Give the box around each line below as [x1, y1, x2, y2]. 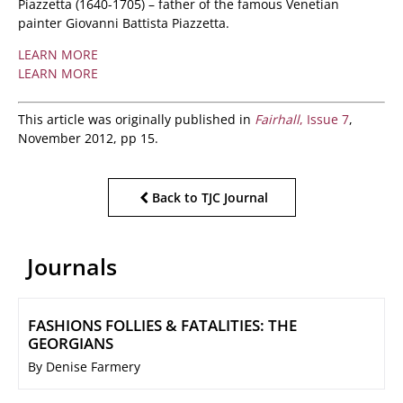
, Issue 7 [300, 111, 349, 129]
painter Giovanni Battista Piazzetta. [18, 14, 229, 32]
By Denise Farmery [28, 358, 140, 376]
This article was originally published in [18, 111, 255, 129]
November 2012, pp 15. [18, 130, 158, 148]
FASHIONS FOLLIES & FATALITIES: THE [28, 315, 297, 336]
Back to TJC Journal [151, 189, 268, 207]
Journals [27, 251, 117, 282]
